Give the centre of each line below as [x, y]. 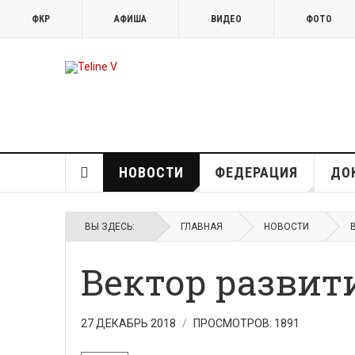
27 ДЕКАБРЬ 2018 [130, 323]
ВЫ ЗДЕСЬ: [112, 227]
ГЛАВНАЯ [202, 227]
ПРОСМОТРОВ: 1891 [246, 323]
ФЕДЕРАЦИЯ [256, 172]
